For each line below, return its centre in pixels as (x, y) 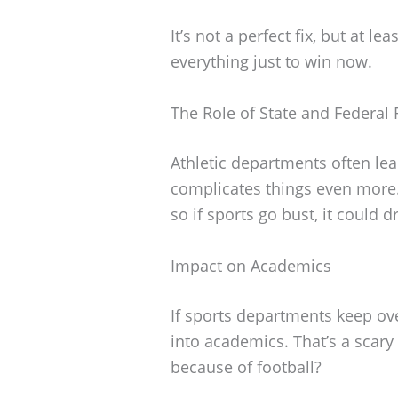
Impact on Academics (251, 265)
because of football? (246, 366)
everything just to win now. (271, 62)
